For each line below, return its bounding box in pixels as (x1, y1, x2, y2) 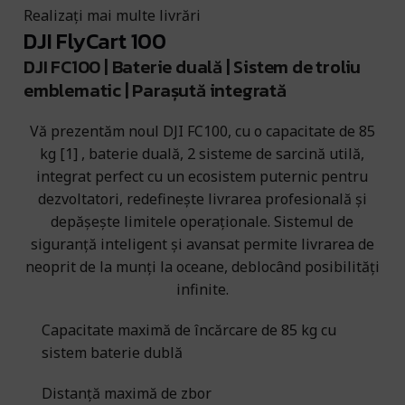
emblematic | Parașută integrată (24, 77, 287, 104)
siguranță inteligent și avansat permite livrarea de (30, 234, 374, 254)
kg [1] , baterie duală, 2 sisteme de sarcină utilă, (40, 144, 365, 164)
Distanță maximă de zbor (42, 383, 212, 403)
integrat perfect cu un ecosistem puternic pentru (36, 166, 369, 186)
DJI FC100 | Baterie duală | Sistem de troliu (24, 53, 362, 80)
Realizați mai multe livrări (24, 5, 201, 25)
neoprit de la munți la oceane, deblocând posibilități (24, 257, 380, 277)
